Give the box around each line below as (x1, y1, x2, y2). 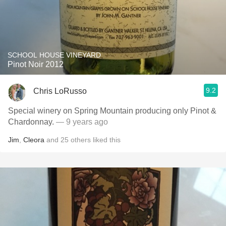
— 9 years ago (56, 118, 108, 126)
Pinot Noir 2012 (8, 60, 64, 69)
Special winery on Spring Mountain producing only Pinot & (8, 106, 216, 115)
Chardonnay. (8, 118, 56, 126)
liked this (91, 136, 121, 144)
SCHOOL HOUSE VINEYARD (8, 51, 101, 59)
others (71, 136, 91, 144)
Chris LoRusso (33, 86, 87, 95)
